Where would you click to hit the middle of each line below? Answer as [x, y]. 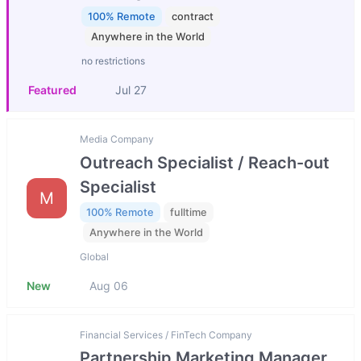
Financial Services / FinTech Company [166, 335]
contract [193, 16]
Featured [52, 90]
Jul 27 [131, 90]
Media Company [117, 139]
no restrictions [113, 61]
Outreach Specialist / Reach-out [205, 162]
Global [94, 257]
